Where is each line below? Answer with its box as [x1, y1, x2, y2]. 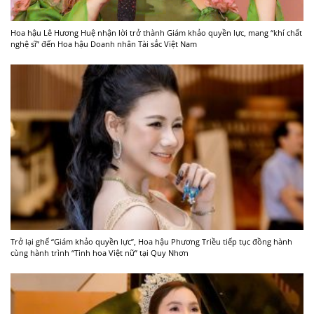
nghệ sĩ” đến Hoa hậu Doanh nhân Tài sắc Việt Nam [11, 39, 197, 50]
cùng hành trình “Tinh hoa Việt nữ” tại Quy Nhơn [11, 247, 189, 258]
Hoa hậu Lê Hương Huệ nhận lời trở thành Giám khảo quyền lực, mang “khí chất [11, 27, 302, 39]
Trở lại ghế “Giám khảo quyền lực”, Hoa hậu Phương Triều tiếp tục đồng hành [11, 235, 292, 247]
